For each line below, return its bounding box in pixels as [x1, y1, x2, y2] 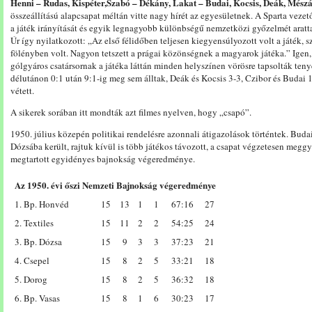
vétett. [10, 84, 34, 97]
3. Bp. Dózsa [15, 235, 62, 248]
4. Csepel [15, 254, 49, 267]
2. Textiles [15, 217, 54, 229]
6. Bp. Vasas [15, 292, 60, 304]
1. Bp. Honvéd [15, 198, 69, 210]
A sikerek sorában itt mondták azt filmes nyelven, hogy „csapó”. [10, 106, 251, 118]
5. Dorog [15, 273, 47, 286]
